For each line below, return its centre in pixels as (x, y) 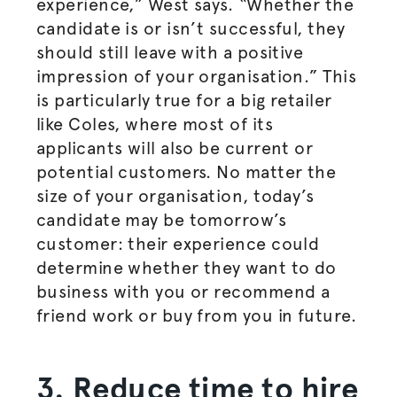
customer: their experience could (178, 244)
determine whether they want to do (186, 268)
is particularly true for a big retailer (184, 100)
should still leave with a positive (170, 52)
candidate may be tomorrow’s (161, 220)
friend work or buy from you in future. (196, 315)
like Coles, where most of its (154, 124)
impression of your (117, 76)
